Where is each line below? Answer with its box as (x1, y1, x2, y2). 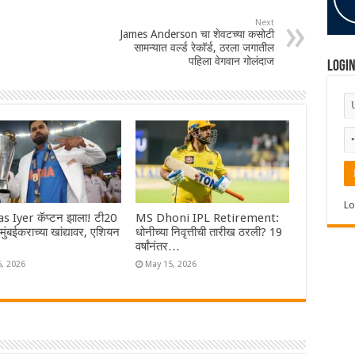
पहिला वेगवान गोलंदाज (188, 55, 274, 68)
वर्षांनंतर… (136, 239, 181, 254)
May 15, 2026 (145, 258, 197, 269)
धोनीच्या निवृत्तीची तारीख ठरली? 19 (136, 224, 283, 239)
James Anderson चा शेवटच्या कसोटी (119, 28, 274, 41)
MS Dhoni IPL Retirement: (136, 210, 280, 225)
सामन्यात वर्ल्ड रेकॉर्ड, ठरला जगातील (133, 41, 274, 55)
